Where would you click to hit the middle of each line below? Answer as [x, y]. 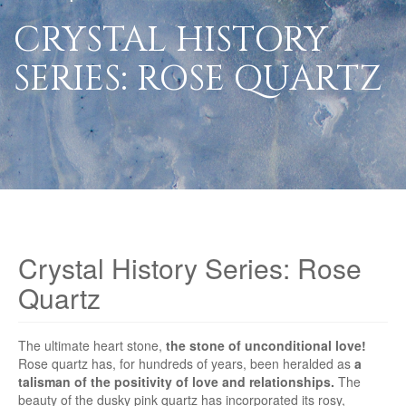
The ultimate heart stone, [92, 345]
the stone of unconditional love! [266, 345]
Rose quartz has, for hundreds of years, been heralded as [186, 363]
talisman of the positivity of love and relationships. [176, 381]
